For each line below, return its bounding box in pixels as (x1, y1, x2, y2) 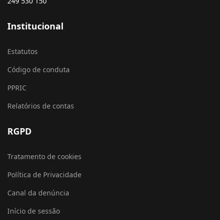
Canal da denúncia (7, 188, 69, 198)
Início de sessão (7, 206, 60, 216)
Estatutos (7, 47, 38, 56)
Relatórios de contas (7, 101, 74, 111)
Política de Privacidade (7, 170, 82, 180)
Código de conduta (7, 65, 70, 75)
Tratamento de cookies (7, 152, 82, 162)
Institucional (7, 20, 63, 32)
